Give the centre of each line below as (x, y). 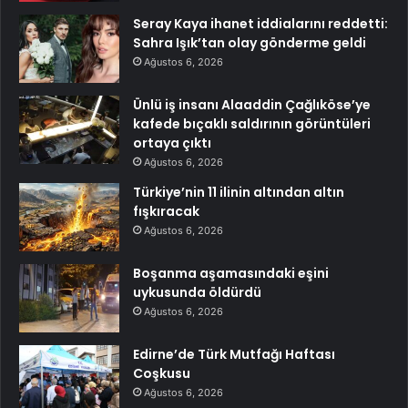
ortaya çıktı (172, 143)
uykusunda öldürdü (197, 293)
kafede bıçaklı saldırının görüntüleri (252, 124)
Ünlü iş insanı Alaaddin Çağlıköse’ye (252, 105)
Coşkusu (162, 374)
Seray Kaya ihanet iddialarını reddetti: (260, 24)
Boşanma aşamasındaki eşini (231, 274)
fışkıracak (166, 212)
